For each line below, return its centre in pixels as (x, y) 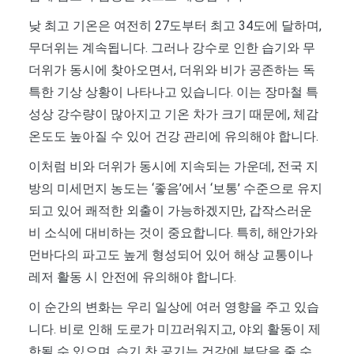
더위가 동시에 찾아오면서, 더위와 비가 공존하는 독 (172, 70)
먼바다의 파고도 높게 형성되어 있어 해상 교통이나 (171, 254)
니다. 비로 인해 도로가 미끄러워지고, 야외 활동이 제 (175, 329)
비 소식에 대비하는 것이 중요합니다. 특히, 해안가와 (173, 232)
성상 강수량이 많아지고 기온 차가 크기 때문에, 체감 (173, 114)
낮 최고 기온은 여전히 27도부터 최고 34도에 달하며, (175, 25)
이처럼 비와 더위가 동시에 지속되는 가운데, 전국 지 (173, 166)
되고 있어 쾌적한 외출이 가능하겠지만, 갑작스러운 (170, 210)
